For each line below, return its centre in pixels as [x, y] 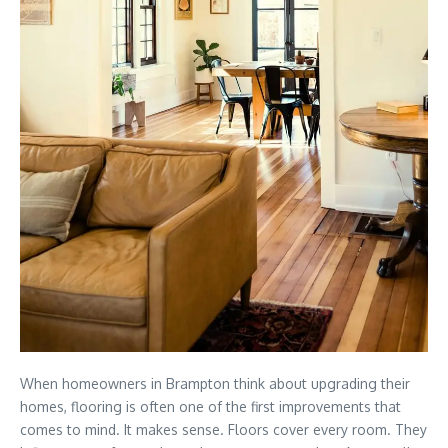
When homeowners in [93, 383]
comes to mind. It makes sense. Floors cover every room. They [223, 429]
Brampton [198, 383]
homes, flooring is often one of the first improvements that [210, 406]
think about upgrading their [320, 383]
